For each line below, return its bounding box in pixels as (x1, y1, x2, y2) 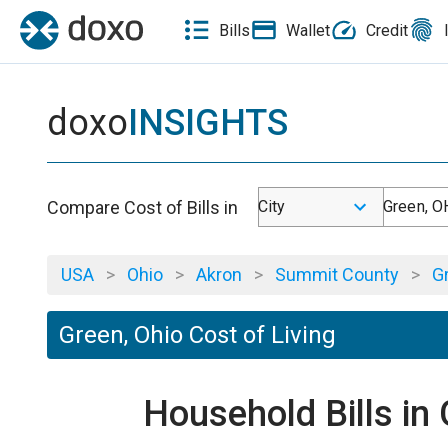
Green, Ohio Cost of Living (59, 321, 336, 349)
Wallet (286, 20, 330, 40)
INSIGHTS (128, 102, 288, 144)
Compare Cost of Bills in (47, 196, 238, 218)
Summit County (275, 264, 399, 285)
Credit (366, 20, 408, 40)
